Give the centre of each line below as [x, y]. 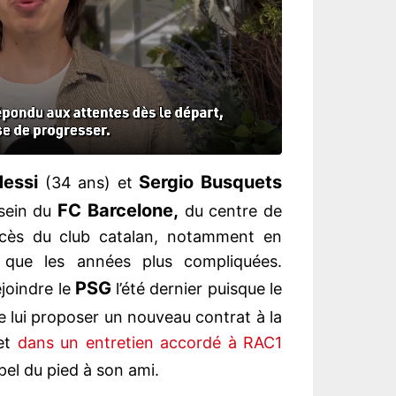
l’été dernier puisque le [197, 289]
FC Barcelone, [118, 211]
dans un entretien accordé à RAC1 [150, 343]
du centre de [230, 211]
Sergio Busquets [211, 183]
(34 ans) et [89, 183]
